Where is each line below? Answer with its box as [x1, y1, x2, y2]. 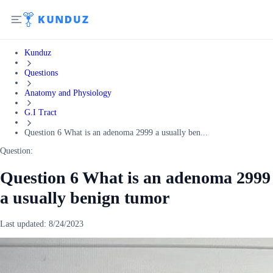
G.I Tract [24, 108, 57, 118]
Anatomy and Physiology [24, 88, 112, 97]
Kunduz [24, 48, 51, 57]
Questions [24, 68, 58, 77]
